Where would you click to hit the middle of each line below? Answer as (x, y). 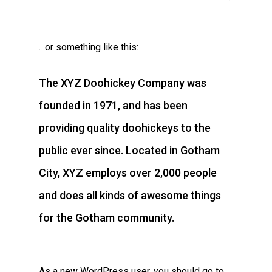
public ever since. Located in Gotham (129, 150)
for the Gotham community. (107, 218)
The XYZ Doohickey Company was (123, 83)
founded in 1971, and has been (113, 105)
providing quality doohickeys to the (125, 128)
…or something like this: (89, 47)
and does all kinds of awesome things (130, 195)
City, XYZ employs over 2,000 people (128, 173)
